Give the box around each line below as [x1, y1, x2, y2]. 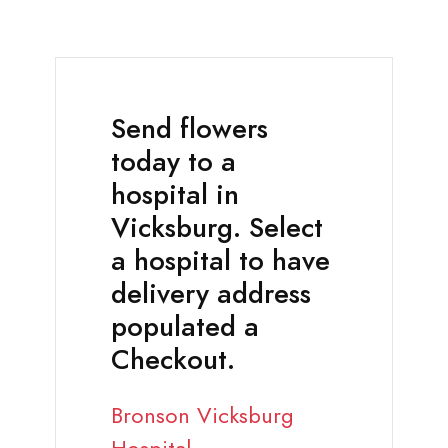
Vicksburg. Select [111, 209, 323, 248]
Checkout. [111, 341, 235, 380]
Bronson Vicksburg [111, 400, 294, 432]
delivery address [111, 275, 311, 314]
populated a [111, 308, 259, 347]
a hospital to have [111, 242, 330, 281]
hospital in [111, 176, 239, 215]
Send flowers [111, 110, 268, 149]
